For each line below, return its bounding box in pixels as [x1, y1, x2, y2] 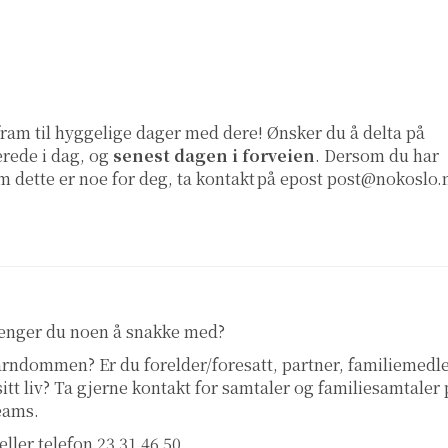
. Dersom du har [315, 144, 439, 168]
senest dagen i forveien [113, 144, 315, 168]
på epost [257, 167, 327, 191]
